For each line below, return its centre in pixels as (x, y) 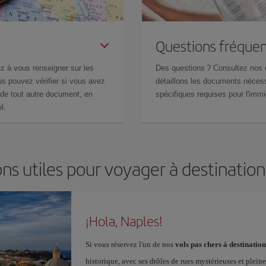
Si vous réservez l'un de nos (130, 244)
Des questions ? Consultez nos (210, 68)
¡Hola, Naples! (124, 221)
